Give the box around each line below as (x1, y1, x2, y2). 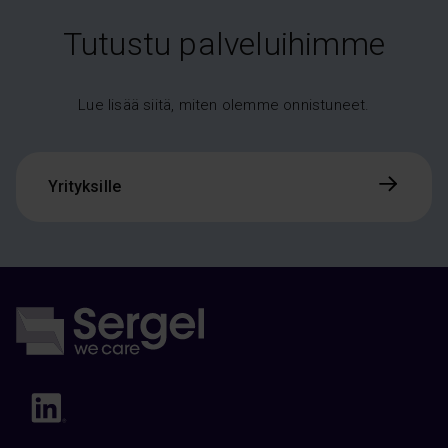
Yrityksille (48, 177, 122, 197)
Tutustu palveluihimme (62, 25, 386, 64)
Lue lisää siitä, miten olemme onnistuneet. (78, 96, 370, 115)
